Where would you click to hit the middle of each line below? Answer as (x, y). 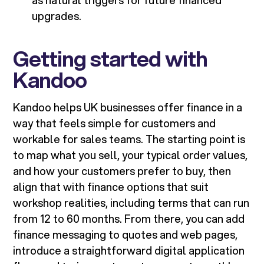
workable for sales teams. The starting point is (129, 139)
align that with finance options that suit (111, 187)
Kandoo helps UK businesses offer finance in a (128, 108)
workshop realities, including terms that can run (131, 203)
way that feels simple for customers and (115, 123)
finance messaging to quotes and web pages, (126, 235)
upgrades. (57, 16)
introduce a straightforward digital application (129, 251)
